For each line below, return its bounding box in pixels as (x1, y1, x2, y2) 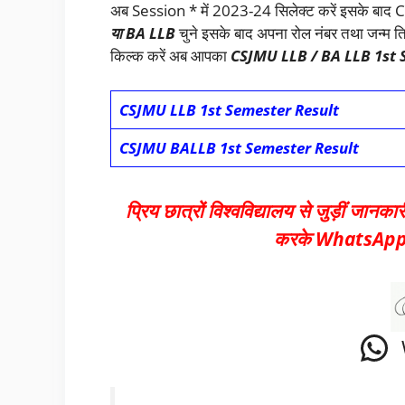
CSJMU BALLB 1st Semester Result (118, 137, 359, 158)
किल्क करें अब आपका (110, 45, 231, 67)
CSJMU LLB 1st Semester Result (118, 99, 339, 120)
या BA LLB (110, 23, 175, 44)
